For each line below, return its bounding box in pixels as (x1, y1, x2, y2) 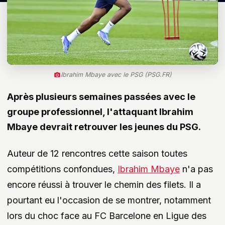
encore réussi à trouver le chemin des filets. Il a (7, 179, 201, 190)
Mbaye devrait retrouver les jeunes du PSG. (7, 122, 201, 132)
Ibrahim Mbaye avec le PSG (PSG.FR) (60, 71, 172, 78)
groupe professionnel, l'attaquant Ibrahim (7, 106, 193, 117)
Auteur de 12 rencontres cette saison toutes (7, 148, 187, 159)
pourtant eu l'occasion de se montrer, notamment (7, 195, 211, 205)
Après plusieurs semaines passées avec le (7, 91, 195, 102)
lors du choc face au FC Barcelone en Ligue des (7, 210, 206, 221)
